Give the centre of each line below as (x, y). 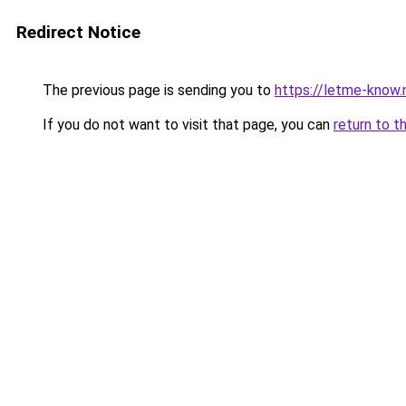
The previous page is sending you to (157, 90)
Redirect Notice (78, 32)
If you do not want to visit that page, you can (186, 125)
